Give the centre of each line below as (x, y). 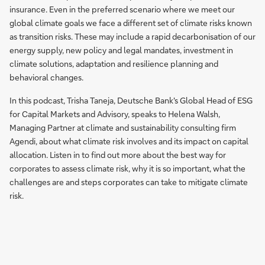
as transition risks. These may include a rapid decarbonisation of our (132, 36)
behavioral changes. (46, 77)
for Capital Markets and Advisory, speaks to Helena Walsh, (115, 114)
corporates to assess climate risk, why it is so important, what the (127, 168)
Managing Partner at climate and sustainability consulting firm (123, 127)
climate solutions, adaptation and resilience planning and (114, 64)
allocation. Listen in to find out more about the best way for (118, 155)
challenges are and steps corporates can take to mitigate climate (129, 182)
